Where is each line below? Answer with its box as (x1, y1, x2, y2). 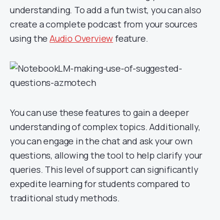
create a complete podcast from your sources (10, 18, 197, 30)
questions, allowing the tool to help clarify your (10, 149, 203, 161)
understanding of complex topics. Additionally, (10, 121, 200, 133)
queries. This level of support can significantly (10, 164, 198, 175)
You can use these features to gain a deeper (10, 107, 189, 118)
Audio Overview (50, 32, 113, 44)
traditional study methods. (10, 192, 120, 204)
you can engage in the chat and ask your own (10, 135, 192, 147)
